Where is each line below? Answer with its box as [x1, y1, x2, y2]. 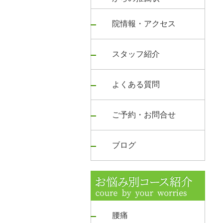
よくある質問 [112, 80, 160, 89]
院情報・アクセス [112, 19, 176, 28]
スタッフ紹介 [112, 50, 160, 58]
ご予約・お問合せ [112, 111, 176, 119]
